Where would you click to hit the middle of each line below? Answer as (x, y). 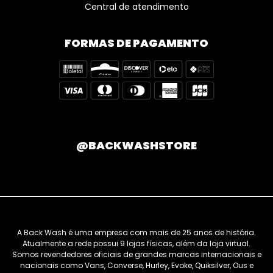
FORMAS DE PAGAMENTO (136, 43)
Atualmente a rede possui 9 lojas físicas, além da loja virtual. (136, 243)
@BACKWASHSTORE (136, 145)
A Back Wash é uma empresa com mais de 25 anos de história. (136, 232)
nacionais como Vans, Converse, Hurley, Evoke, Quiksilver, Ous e (136, 265)
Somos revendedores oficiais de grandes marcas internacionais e (136, 254)
